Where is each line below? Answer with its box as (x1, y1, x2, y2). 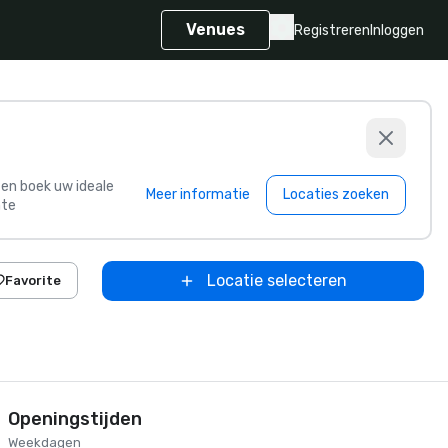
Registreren (294, 21, 370, 39)
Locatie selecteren (207, 270, 347, 290)
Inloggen (370, 21, 424, 39)
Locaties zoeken (283, 186, 389, 203)
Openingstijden (8, 408, 142, 430)
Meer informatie (146, 186, 250, 203)
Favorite (5, 273, 61, 288)
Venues (186, 20, 245, 39)
